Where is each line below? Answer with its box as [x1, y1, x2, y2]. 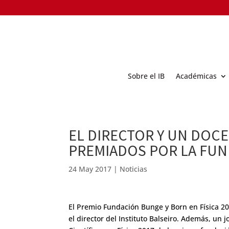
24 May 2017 [68, 164, 112, 174]
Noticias [120, 164, 148, 174]
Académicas [176, 71, 217, 81]
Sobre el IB [128, 71, 165, 81]
